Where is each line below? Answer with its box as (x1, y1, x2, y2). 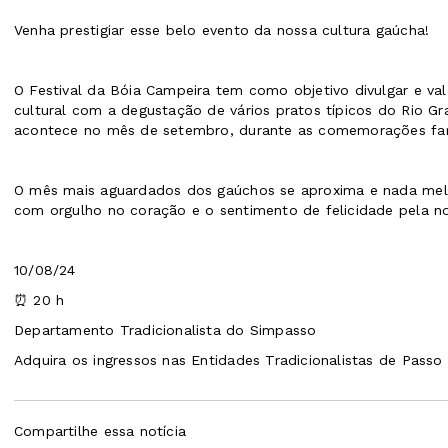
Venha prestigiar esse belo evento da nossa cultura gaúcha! (14, 21, 430, 38)
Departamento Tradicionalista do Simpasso (14, 321, 317, 338)
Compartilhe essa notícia (14, 423, 187, 440)
